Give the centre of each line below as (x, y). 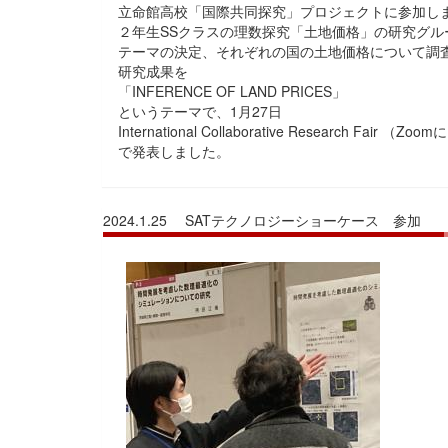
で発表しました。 (174, 150)
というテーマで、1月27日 (200, 110)
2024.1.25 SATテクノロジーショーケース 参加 (262, 219)
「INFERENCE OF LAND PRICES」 (232, 90)
